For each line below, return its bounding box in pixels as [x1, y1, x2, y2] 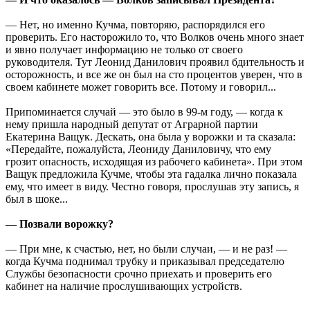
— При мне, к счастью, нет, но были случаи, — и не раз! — [6, 242, 287, 255]
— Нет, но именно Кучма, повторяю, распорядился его [6, 18, 265, 30]
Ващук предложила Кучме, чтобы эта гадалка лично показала [6, 167, 297, 180]
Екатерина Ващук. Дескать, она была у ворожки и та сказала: [6, 130, 295, 143]
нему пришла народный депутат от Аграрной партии [6, 118, 258, 130]
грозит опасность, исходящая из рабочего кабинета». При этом [6, 155, 302, 167]
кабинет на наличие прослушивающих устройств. [6, 280, 242, 292]
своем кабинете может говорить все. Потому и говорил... [6, 80, 276, 93]
